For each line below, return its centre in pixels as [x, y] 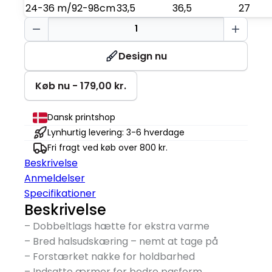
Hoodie [40, 39]
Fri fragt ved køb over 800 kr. [107, 148]
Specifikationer [60, 193]
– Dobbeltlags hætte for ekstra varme [117, 226]
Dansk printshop [81, 117]
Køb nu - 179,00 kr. [81, 86]
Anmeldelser [55, 178]
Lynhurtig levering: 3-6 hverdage [116, 133]
